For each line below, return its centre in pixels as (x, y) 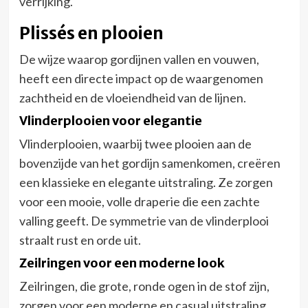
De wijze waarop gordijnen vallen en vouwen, (139, 59)
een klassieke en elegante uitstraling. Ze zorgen (146, 182)
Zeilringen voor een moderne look (122, 263)
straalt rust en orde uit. (80, 240)
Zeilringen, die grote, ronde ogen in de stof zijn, (144, 286)
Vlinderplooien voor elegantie (110, 120)
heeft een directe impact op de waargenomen (141, 78)
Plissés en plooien (91, 33)
